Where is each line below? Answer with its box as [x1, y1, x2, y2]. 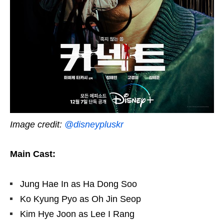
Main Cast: [10, 149, 55, 159]
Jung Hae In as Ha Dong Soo [20, 179, 137, 189]
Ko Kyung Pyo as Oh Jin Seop [20, 194, 141, 204]
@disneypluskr [64, 119, 123, 130]
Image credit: [10, 119, 64, 130]
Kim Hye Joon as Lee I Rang [20, 209, 134, 219]
